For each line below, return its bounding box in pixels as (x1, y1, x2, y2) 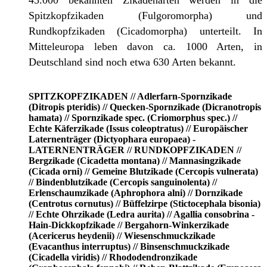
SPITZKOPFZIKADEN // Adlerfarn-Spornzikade (29, 91, 232, 102)
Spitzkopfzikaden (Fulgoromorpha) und (29, 10, 262, 22)
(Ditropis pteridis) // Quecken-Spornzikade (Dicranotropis (29, 102, 261, 113)
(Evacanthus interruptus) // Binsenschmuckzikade (29, 241, 229, 252)
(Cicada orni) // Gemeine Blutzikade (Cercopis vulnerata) (29, 166, 258, 177)
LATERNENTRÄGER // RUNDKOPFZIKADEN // (29, 145, 241, 156)
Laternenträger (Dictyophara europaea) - (29, 134, 195, 145)
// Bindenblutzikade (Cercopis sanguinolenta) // (29, 177, 217, 188)
